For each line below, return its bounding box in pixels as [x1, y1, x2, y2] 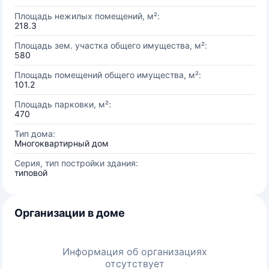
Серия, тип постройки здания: [14, 158, 138, 168]
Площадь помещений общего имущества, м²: [14, 70, 201, 80]
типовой [14, 168, 47, 178]
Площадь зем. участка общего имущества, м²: [14, 40, 207, 50]
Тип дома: [14, 128, 55, 139]
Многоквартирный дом [14, 138, 109, 148]
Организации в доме [14, 207, 125, 219]
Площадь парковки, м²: [14, 99, 111, 109]
